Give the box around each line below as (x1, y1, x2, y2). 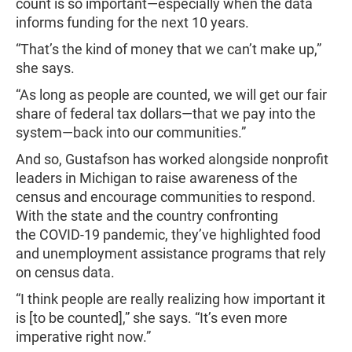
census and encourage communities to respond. (16, 189, 316, 205)
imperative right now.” (16, 328, 154, 345)
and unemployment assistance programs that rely (16, 245, 326, 262)
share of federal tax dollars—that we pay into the (16, 105, 316, 122)
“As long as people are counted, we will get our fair (16, 86, 327, 103)
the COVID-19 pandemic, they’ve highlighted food (16, 226, 321, 243)
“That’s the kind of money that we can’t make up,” (16, 41, 321, 57)
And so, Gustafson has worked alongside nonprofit (16, 151, 328, 167)
